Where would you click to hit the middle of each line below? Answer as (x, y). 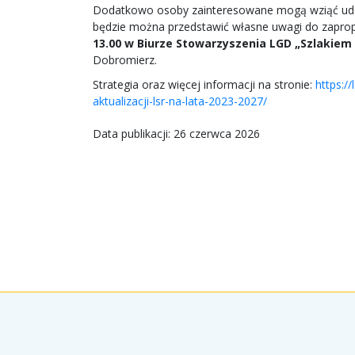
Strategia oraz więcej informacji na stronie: (204, 84)
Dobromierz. (125, 59)
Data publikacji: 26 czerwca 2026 (176, 133)
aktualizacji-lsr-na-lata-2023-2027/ (180, 101)
